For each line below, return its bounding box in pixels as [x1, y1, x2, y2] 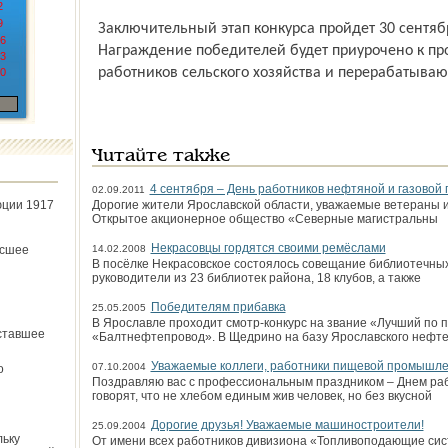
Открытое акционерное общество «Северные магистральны [91, 212, 438, 226]
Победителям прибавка [150, 300, 286, 314]
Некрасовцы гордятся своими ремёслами [150, 241, 386, 255]
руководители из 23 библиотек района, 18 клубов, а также [91, 271, 421, 285]
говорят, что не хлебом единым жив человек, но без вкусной [91, 389, 432, 403]
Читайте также [91, 148, 230, 165]
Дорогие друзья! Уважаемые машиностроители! [150, 418, 424, 432]
